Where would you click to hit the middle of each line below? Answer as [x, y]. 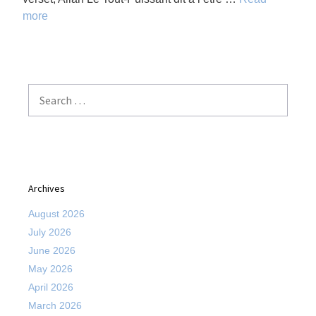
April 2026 [51, 287]
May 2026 [50, 269]
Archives [47, 188]
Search [43, 90]
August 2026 [56, 214]
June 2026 [52, 250]
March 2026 [55, 305]
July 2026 [50, 232]
